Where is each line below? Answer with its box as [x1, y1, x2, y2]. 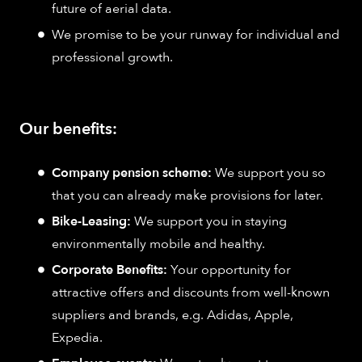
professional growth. [52, 48, 173, 67]
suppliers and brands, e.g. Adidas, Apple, [52, 306, 293, 325]
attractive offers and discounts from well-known [52, 284, 330, 302]
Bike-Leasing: [52, 213, 134, 231]
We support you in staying [134, 213, 287, 231]
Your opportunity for [170, 261, 291, 280]
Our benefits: [19, 118, 117, 141]
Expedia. [52, 329, 103, 347]
